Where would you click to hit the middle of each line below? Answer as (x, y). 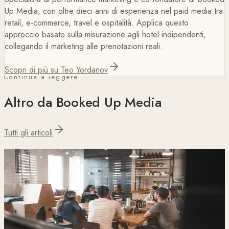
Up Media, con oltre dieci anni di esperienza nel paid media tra (114, 11)
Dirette (19, 218)
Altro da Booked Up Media (83, 102)
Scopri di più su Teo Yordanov (56, 70)
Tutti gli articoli (28, 133)
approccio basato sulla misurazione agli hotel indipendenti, (105, 34)
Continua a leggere (41, 77)
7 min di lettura (57, 170)
